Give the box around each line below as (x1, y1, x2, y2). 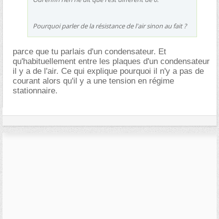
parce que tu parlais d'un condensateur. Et (13, 46, 166, 56)
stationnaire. (13, 86, 58, 95)
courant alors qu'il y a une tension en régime (13, 76, 174, 86)
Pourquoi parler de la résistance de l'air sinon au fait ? (33, 21, 187, 30)
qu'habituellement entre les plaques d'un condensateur (13, 56, 210, 66)
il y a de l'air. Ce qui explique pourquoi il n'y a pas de (13, 66, 204, 76)
